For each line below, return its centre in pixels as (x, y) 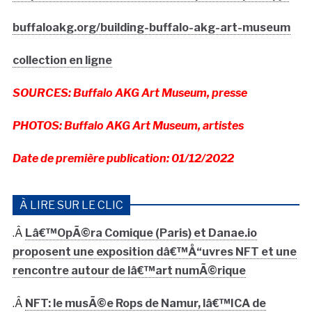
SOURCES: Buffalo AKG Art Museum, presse (130, 93)
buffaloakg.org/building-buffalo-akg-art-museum (151, 27)
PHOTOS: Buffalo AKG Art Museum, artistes (128, 125)
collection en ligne (62, 60)
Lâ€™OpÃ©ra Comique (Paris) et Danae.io (141, 233)
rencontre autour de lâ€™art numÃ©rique (129, 270)
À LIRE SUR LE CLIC (71, 205)
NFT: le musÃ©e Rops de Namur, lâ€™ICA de (145, 303)
